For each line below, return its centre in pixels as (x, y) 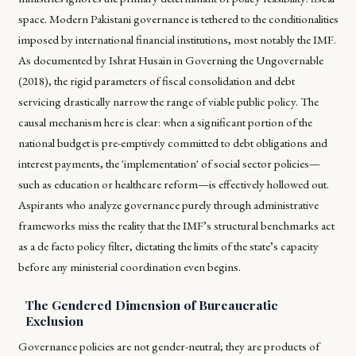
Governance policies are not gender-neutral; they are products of (168, 346)
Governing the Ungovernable (254, 60)
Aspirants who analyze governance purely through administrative (168, 204)
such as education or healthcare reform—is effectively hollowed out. (173, 184)
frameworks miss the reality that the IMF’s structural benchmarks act (176, 225)
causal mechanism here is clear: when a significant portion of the (165, 122)
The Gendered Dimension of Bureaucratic (151, 304)
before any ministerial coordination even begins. (129, 266)
